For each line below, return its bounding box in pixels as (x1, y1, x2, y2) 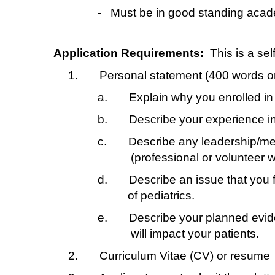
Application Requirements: (53, 46, 204, 60)
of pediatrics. (112, 188, 195, 202)
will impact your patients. (112, 227, 259, 240)
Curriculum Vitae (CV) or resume (99, 249, 270, 262)
